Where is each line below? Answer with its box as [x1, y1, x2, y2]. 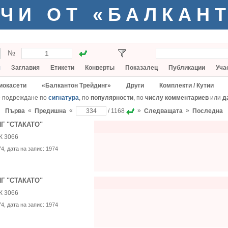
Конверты [85, 64, 115, 71]
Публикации [168, 64, 205, 71]
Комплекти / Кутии [159, 82, 214, 89]
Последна [192, 107, 223, 115]
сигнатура [48, 94, 79, 101]
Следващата [144, 107, 183, 115]
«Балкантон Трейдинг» [42, 82, 111, 89]
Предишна [35, 107, 66, 115]
